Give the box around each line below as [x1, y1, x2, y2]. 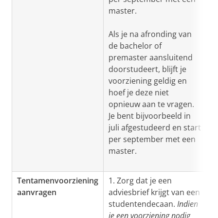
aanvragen [17, 187, 56, 198]
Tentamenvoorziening [17, 175, 98, 186]
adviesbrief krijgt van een [109, 187, 200, 198]
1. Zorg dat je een [109, 175, 172, 186]
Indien [177, 199, 198, 209]
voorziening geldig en [109, 75, 187, 86]
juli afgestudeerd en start [109, 122, 201, 133]
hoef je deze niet [109, 87, 169, 98]
